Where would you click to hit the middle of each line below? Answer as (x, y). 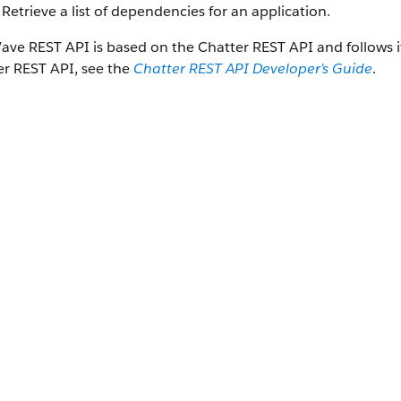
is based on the (144, 47)
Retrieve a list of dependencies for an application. (166, 11)
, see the (104, 68)
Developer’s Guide (311, 68)
